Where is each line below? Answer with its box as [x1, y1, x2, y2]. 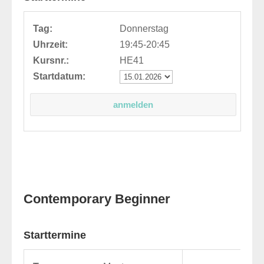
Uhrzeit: [33, 39, 68, 49]
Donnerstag [120, 24, 169, 34]
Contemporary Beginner [24, 192, 170, 206]
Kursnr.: [33, 55, 69, 65]
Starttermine [24, 229, 86, 241]
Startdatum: [33, 71, 85, 81]
